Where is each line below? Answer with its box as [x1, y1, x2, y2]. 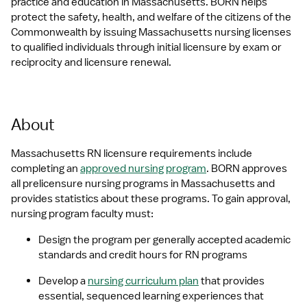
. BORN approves [206, 162, 287, 175]
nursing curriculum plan [88, 274, 199, 288]
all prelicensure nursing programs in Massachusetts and [11, 177, 275, 191]
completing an [11, 162, 80, 175]
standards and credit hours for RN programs [38, 248, 247, 262]
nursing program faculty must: [11, 207, 153, 221]
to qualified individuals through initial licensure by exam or [11, 40, 282, 54]
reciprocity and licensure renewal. [11, 56, 171, 69]
